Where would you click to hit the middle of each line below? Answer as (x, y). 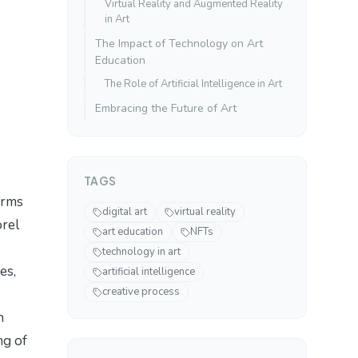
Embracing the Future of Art (166, 109)
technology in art (141, 252)
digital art (125, 212)
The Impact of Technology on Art (179, 44)
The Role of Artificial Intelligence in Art (193, 84)
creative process (141, 292)
